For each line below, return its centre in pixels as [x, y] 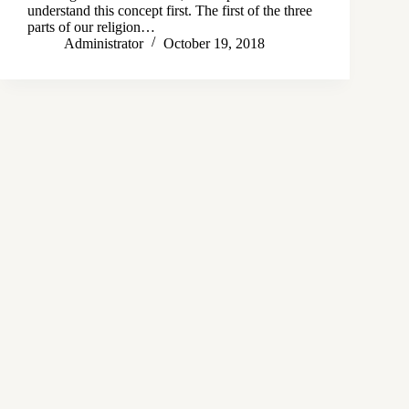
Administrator [104, 43]
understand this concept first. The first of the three [170, 10]
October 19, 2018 [214, 43]
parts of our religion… [91, 26]
